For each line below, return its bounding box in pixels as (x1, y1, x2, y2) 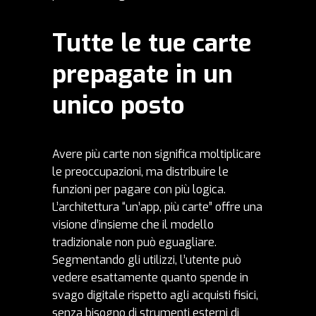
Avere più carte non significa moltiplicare (52, 147, 261, 162)
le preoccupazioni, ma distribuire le (52, 164, 229, 180)
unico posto (52, 89, 185, 122)
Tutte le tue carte (52, 27, 252, 60)
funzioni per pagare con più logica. (52, 182, 226, 197)
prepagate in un (52, 58, 233, 91)
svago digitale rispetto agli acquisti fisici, (52, 288, 258, 303)
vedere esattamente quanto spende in (52, 270, 248, 286)
